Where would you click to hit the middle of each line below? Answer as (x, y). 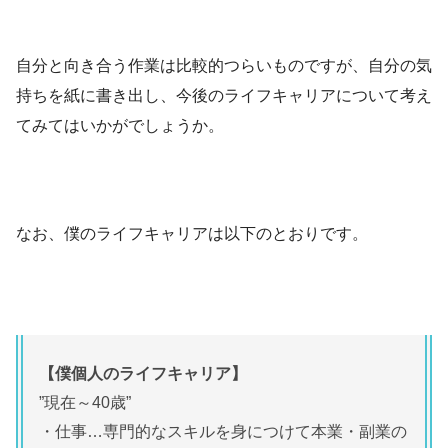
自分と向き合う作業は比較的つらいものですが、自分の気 (224, 65)
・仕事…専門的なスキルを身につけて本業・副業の (223, 431)
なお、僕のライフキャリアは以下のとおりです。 (192, 233)
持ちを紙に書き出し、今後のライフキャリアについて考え (224, 95)
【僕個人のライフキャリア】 (143, 373)
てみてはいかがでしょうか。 (120, 125)
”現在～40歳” (85, 402)
